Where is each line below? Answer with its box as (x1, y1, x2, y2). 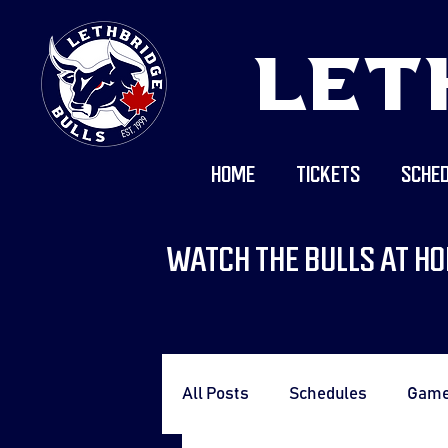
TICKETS (295, 162, 360, 187)
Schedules (289, 385, 367, 403)
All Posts (182, 385, 249, 403)
